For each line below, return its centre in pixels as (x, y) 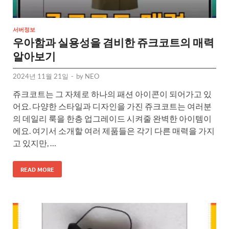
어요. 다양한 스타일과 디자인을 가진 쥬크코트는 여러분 (112, 106)
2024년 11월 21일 (41, 76)
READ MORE (37, 169)
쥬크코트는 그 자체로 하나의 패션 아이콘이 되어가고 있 (112, 94)
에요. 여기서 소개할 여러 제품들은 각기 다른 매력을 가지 (114, 131)
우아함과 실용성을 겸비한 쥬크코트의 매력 (113, 42)
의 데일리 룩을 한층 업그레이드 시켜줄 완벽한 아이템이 (112, 119)
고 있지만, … (35, 143)
